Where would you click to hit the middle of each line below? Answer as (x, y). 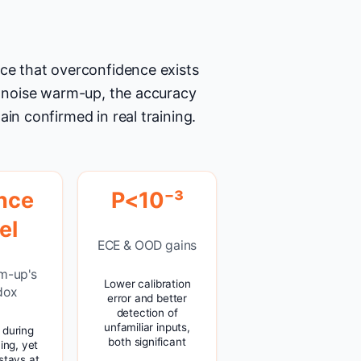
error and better (147, 299)
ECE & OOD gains (147, 246)
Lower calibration (147, 284)
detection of (147, 313)
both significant (147, 342)
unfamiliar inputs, (147, 328)
